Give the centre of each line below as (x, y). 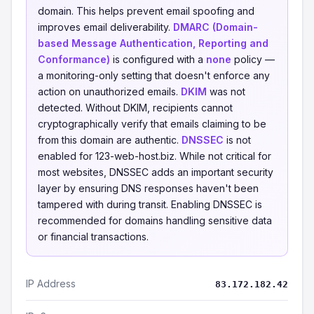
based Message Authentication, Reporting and (153, 43)
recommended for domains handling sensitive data (155, 220)
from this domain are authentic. (110, 140)
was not (226, 91)
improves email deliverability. (105, 27)
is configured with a (158, 59)
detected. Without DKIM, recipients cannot (135, 108)
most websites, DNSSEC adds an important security (156, 172)
